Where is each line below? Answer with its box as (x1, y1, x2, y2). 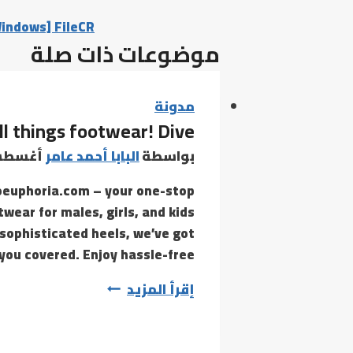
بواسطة (142, 143, 195, 169)
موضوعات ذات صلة (31, 33, 220, 75)
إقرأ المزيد (127, 276, 195, 302)
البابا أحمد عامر (45, 143, 139, 169)
